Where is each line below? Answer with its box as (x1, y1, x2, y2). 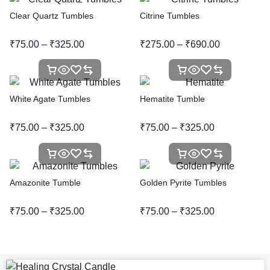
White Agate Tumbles (10, 94, 90, 104)
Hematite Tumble (140, 94, 205, 104)
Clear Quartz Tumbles (10, 10, 93, 20)
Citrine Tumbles (140, 10, 199, 20)
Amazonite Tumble (10, 178, 81, 188)
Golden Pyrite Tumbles (140, 178, 227, 188)
